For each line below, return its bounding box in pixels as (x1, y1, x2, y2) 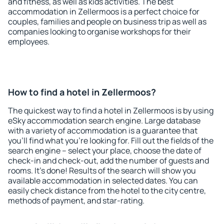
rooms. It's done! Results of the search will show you (8, 165, 196, 176)
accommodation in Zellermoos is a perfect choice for (8, 6, 199, 17)
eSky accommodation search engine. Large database (8, 115, 200, 126)
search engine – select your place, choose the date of (8, 145, 201, 156)
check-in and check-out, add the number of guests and (8, 155, 209, 166)
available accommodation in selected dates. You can (8, 175, 198, 186)
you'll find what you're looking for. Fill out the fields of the (8, 135, 213, 146)
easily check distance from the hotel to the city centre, (8, 185, 206, 196)
